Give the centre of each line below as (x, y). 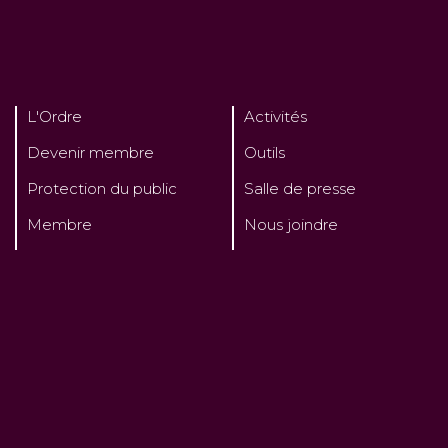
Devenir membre (90, 153)
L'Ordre (54, 117)
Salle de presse (299, 189)
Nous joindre (290, 225)
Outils (264, 153)
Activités (275, 117)
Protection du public (102, 189)
